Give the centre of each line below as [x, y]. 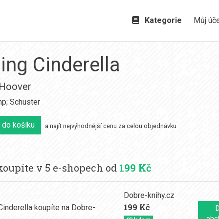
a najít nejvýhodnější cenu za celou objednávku [111, 126]
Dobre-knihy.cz [149, 195]
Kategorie [162, 20]
